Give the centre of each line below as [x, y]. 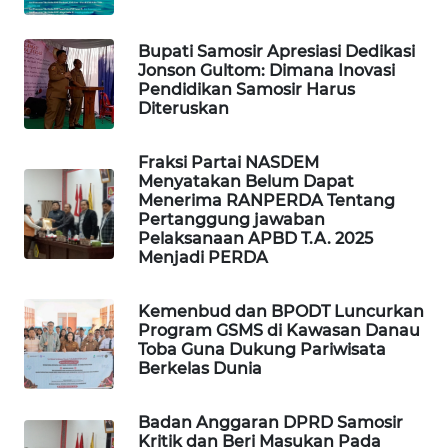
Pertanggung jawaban [231, 220]
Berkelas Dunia [200, 369]
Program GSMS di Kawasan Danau [279, 331]
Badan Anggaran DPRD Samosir [270, 423]
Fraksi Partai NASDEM [228, 163]
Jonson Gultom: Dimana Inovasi [266, 71]
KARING [63, 235]
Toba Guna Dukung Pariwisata [262, 350]
